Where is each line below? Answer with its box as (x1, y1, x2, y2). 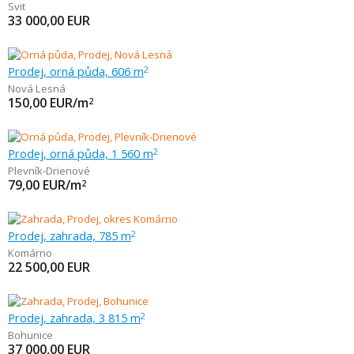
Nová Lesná (8, 81, 66, 96)
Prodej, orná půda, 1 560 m (8, 145, 153, 161)
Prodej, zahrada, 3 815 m (8, 310, 141, 326)
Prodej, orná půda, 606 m (8, 63, 144, 79)
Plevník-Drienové (8, 164, 90, 178)
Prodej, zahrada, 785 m (8, 228, 131, 243)
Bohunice (8, 328, 53, 342)
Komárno (8, 246, 52, 260)
